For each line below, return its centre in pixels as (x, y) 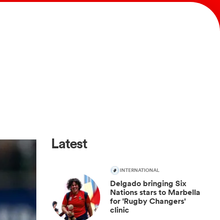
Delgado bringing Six (148, 183)
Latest (69, 143)
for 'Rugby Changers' (148, 201)
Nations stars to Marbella (155, 192)
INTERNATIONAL (140, 170)
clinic (120, 210)
